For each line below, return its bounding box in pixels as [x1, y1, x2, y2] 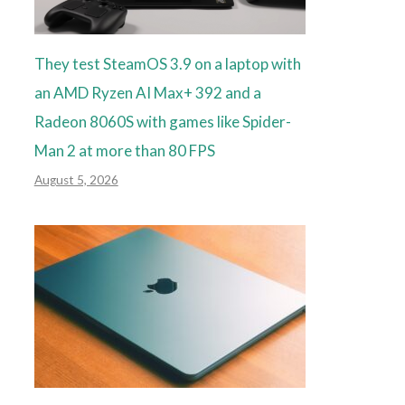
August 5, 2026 [33, 173, 118, 188]
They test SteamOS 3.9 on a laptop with [33, 54, 301, 74]
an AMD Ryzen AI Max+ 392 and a [33, 83, 261, 103]
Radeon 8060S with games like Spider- [33, 112, 291, 132]
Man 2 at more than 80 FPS [33, 141, 215, 161]
